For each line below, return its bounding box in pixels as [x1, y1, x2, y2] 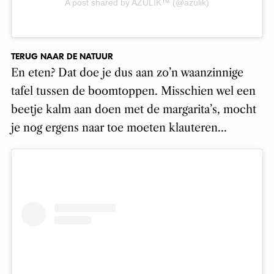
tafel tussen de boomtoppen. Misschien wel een [10, 84, 256, 98]
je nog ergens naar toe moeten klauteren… [10, 120, 227, 135]
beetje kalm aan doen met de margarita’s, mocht [10, 102, 256, 116]
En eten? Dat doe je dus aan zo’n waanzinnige [10, 65, 243, 80]
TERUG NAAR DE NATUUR [10, 51, 113, 62]
